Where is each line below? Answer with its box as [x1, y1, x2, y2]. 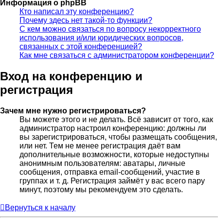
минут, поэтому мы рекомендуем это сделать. [19, 185, 183, 194]
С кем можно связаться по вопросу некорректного [19, 25, 201, 34]
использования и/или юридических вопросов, [19, 34, 183, 42]
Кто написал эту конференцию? [19, 7, 134, 16]
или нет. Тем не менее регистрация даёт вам [19, 142, 181, 150]
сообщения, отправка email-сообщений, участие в [19, 168, 200, 177]
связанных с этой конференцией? [19, 42, 142, 51]
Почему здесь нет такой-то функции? [19, 16, 152, 25]
